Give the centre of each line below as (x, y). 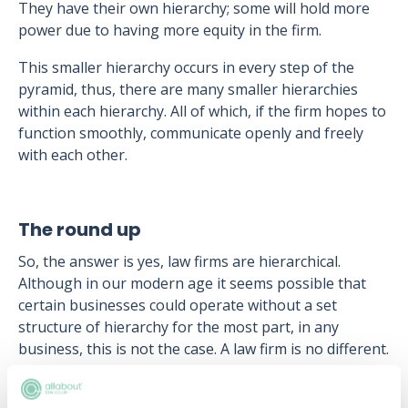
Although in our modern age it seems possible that (192, 283)
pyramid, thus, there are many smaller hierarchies (188, 89)
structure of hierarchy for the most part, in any (178, 327)
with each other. (73, 155)
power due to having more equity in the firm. (170, 30)
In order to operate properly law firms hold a (171, 386)
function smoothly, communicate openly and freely (191, 133)
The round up (80, 229)
